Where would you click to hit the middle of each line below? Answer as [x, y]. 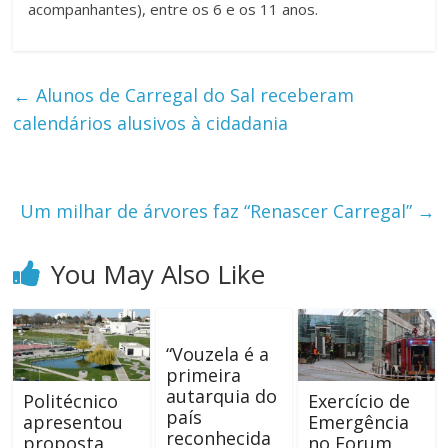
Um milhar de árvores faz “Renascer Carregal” [218, 210]
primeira [203, 374]
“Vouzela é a [217, 353]
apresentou [73, 421]
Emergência [358, 421]
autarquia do [221, 395]
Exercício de [358, 400]
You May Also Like [158, 273]
